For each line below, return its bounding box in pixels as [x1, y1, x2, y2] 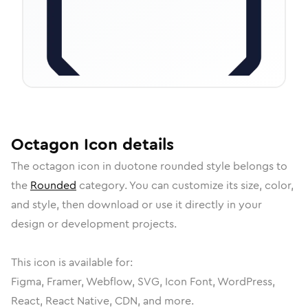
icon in [75, 158, 114, 174]
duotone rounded [114, 158, 203, 174]
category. [76, 177, 129, 193]
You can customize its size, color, [129, 177, 294, 193]
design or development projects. [11, 216, 177, 232]
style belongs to [203, 158, 287, 174]
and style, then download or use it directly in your [11, 197, 262, 212]
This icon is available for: [11, 254, 133, 270]
